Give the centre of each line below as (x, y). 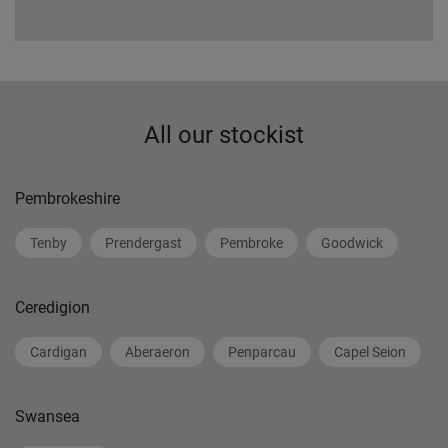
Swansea (47, 416)
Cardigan (58, 352)
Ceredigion (52, 307)
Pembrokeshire (67, 198)
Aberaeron (157, 352)
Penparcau (262, 352)
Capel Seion (370, 352)
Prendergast (143, 243)
